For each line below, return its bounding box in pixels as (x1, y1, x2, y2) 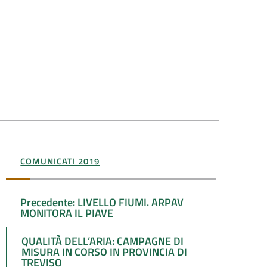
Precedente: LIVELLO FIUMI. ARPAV (20, 194, 184, 210)
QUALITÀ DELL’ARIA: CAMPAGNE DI (21, 232, 184, 249)
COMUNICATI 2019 (20, 154, 100, 168)
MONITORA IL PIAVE (20, 204, 114, 221)
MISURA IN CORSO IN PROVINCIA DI (21, 243, 188, 260)
